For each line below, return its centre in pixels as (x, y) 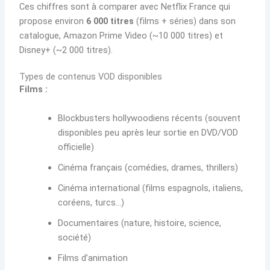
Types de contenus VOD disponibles (91, 77)
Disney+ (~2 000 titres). (66, 50)
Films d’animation (93, 258)
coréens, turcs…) (91, 202)
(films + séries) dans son (185, 21)
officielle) (76, 147)
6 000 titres (110, 21)
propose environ (53, 21)
